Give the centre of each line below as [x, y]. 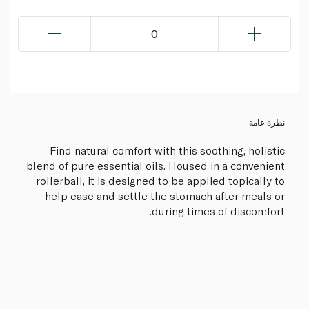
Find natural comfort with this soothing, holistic [167, 150]
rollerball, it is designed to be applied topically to [160, 181]
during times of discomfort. [218, 211]
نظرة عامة [267, 122]
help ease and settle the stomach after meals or [165, 196]
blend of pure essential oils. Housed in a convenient [156, 166]
